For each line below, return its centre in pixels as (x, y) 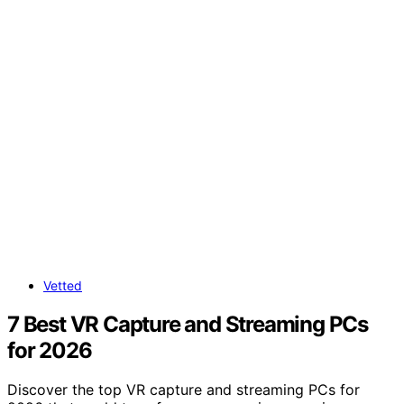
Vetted (63, 285)
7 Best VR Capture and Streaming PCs (188, 324)
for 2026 (50, 350)
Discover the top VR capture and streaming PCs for (184, 390)
